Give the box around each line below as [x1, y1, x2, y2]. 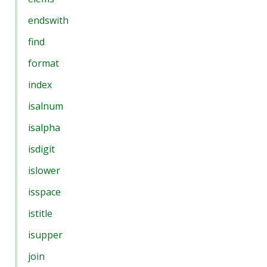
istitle [28, 207, 52, 220]
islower [28, 164, 60, 177]
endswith [28, 14, 69, 27]
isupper [28, 228, 63, 241]
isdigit [28, 142, 55, 156]
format [28, 57, 59, 70]
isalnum [28, 100, 63, 113]
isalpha [28, 121, 60, 134]
